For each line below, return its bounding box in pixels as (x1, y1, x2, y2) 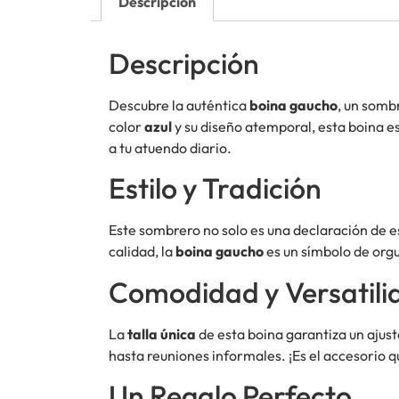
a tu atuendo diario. (109, 139, 232, 158)
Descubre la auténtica (109, 96, 249, 115)
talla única (127, 324, 196, 343)
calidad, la (109, 242, 175, 261)
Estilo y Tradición (109, 170, 322, 207)
